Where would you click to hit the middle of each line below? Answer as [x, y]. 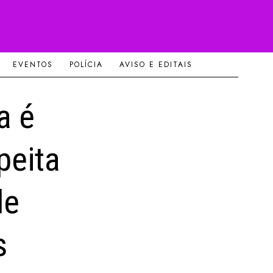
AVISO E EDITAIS [156, 65]
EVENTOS [33, 65]
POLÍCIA [86, 65]
